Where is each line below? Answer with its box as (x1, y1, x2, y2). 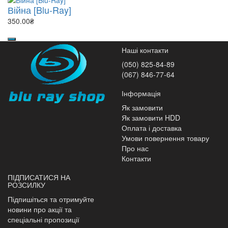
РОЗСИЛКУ (8, 180, 45, 190)
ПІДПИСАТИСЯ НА (8, 172, 70, 182)
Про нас (122, 143, 149, 153)
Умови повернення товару (122, 133, 209, 143)
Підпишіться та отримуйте (8, 194, 94, 204)
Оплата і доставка (122, 123, 182, 133)
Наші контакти (122, 45, 168, 55)
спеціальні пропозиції (8, 214, 79, 224)
